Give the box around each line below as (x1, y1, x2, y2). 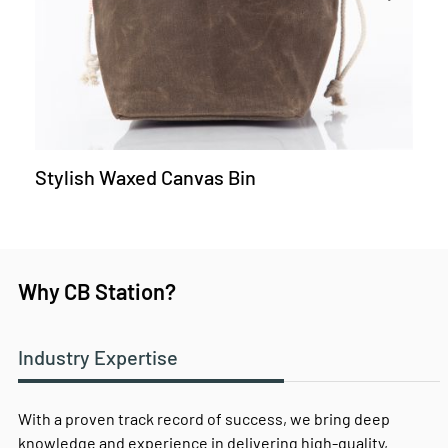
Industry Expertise (17, 345, 178, 370)
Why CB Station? (17, 278, 176, 305)
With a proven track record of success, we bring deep (17, 409, 390, 429)
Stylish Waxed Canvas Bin (35, 165, 256, 190)
